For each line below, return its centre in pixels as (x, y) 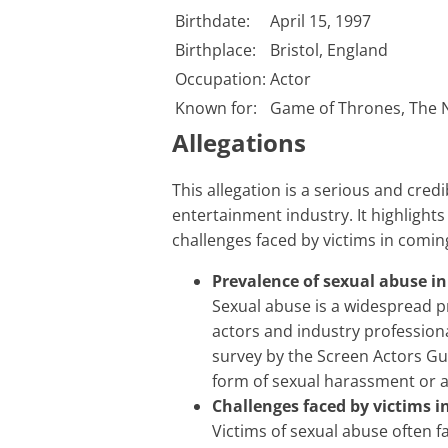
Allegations (239, 143)
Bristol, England (329, 50)
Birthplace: (215, 50)
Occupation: (220, 79)
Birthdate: (212, 21)
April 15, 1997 (320, 21)
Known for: (216, 108)
